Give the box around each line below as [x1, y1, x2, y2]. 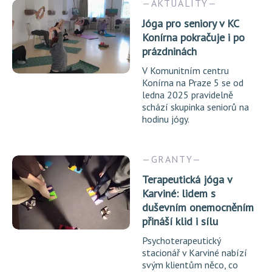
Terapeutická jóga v [142, 172, 232, 186]
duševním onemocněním [142, 200, 254, 214]
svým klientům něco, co [142, 259, 238, 271]
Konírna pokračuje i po [142, 30, 245, 44]
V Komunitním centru [142, 64, 229, 76]
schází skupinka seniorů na [142, 101, 249, 113]
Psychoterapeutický [142, 234, 220, 246]
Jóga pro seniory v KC [142, 16, 239, 30]
